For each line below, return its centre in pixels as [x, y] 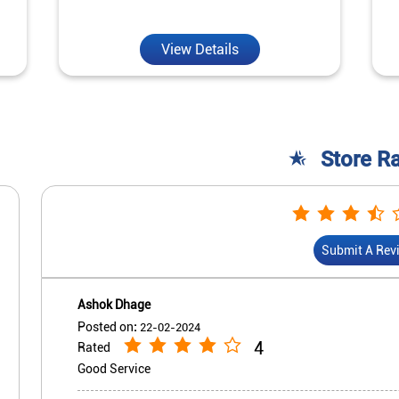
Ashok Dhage [114, 304]
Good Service [114, 368]
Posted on [106, 326]
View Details [199, 49]
